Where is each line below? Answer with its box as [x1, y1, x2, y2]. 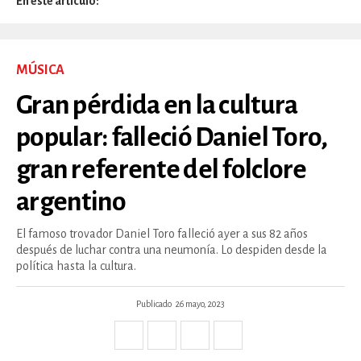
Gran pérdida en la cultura [16, 89, 298, 119]
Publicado [136, 298, 172, 309]
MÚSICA [16, 62, 64, 77]
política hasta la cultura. [16, 259, 136, 272]
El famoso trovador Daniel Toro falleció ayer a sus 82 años [16, 226, 308, 240]
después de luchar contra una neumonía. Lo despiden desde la [16, 243, 327, 256]
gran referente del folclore [16, 154, 307, 184]
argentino [16, 186, 127, 216]
